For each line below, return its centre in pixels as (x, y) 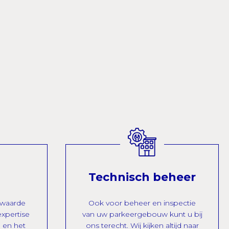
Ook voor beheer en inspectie (142, 203)
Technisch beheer (142, 177)
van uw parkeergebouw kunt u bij (142, 214)
